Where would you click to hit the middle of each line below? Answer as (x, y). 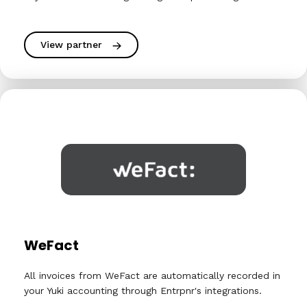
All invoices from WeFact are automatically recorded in (152, 275)
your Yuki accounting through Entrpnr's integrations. (143, 291)
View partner (71, 45)
